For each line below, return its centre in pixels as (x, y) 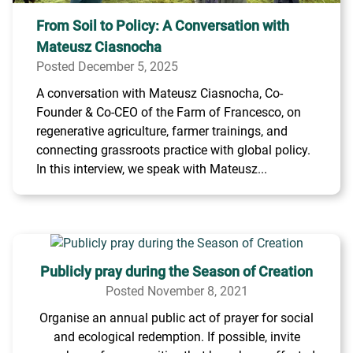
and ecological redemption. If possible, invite (176, 337)
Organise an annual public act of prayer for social (176, 318)
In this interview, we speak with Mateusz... (152, 169)
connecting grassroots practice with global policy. (173, 150)
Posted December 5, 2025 (107, 67)
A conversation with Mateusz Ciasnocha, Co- (160, 93)
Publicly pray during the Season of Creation (176, 271)
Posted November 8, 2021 (176, 291)
